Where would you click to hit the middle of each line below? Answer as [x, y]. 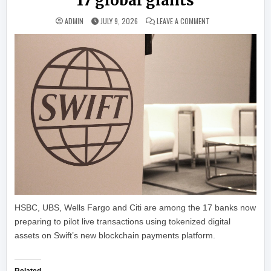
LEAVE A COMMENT [183, 21]
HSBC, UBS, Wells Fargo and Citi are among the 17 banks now [135, 208]
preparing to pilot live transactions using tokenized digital [123, 222]
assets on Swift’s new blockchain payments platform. [115, 236]
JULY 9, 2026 [119, 21]
